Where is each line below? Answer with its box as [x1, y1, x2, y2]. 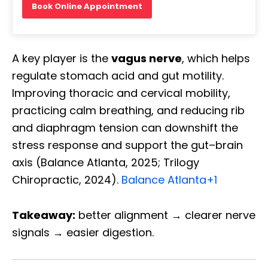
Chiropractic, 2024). [12, 172, 121, 188]
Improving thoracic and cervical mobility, [12, 86, 230, 101]
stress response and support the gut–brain [12, 138, 243, 153]
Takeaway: [12, 208, 75, 223]
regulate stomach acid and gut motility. [12, 68, 224, 84]
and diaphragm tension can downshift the [12, 120, 238, 136]
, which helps [182, 51, 250, 66]
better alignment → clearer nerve [75, 208, 255, 223]
